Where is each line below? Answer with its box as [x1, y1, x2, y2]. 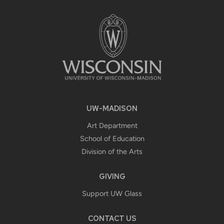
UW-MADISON [86, 103, 137, 113]
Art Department [86, 120, 137, 130]
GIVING [98, 171, 125, 181]
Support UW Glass [82, 188, 142, 198]
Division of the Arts [81, 146, 142, 156]
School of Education [79, 133, 144, 143]
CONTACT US [87, 213, 136, 223]
